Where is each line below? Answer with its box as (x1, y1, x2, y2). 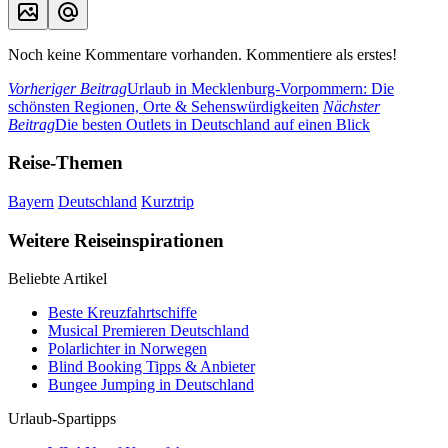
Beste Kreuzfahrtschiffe (48, 304, 197, 322)
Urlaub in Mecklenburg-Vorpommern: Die (127, 79, 394, 97)
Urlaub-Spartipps (8, 410, 116, 428)
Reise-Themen (8, 152, 123, 174)
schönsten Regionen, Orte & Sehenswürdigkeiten (8, 97, 319, 115)
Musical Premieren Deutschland (48, 322, 249, 340)
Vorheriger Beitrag (8, 79, 127, 97)
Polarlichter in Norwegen (48, 340, 207, 358)
